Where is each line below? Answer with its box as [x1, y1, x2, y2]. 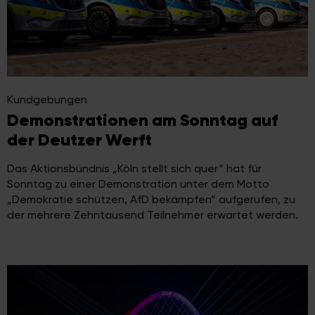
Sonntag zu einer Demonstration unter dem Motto [7, 176, 269, 191]
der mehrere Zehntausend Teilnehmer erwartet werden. [7, 207, 298, 221]
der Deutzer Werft [7, 129, 152, 150]
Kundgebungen [7, 92, 87, 106]
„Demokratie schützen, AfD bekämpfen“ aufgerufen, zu [7, 192, 295, 206]
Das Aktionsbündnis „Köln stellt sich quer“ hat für [7, 161, 262, 175]
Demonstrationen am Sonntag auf [7, 109, 278, 131]
